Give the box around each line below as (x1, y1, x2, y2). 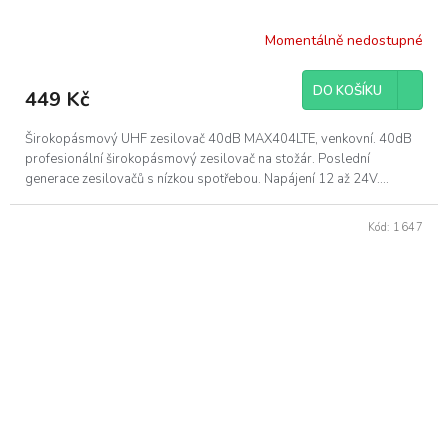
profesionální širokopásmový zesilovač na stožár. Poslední (25, 149, 370, 168)
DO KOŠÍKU (313, 81, 382, 100)
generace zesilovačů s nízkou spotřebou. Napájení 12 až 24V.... (25, 169, 389, 188)
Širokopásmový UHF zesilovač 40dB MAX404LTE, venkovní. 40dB (25, 129, 412, 148)
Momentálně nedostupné (265, 31, 423, 51)
